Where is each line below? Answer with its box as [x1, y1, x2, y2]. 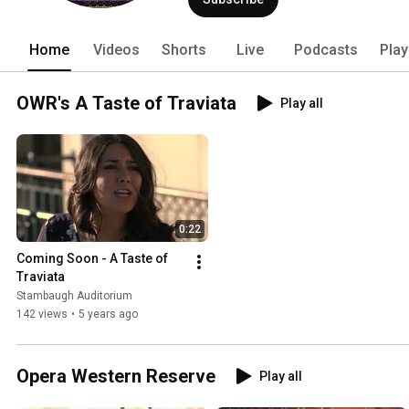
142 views [16, 308, 68, 321]
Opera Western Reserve [16, 365, 215, 388]
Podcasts [294, 40, 358, 58]
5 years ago [79, 308, 138, 321]
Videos [93, 40, 140, 58]
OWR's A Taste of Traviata [16, 91, 236, 114]
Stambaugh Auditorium [16, 289, 132, 303]
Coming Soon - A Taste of [16, 251, 168, 267]
